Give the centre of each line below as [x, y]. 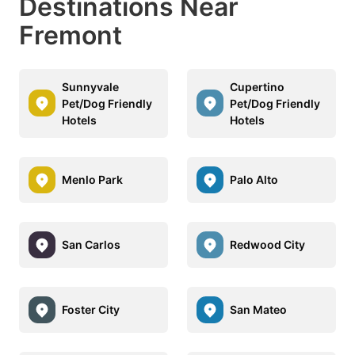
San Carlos [91, 245]
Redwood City [267, 245]
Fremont [71, 35]
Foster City [91, 310]
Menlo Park [92, 180]
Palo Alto [254, 180]
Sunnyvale [90, 86]
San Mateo [258, 310]
